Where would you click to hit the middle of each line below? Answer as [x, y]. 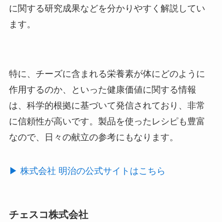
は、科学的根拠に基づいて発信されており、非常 [107, 105]
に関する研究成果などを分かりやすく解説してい [107, 9]
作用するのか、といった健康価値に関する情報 [102, 89]
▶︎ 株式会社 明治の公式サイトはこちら [87, 171]
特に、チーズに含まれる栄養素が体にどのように [107, 74]
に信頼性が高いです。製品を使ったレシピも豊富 [107, 121]
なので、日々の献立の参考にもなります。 [93, 137]
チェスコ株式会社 [48, 214]
